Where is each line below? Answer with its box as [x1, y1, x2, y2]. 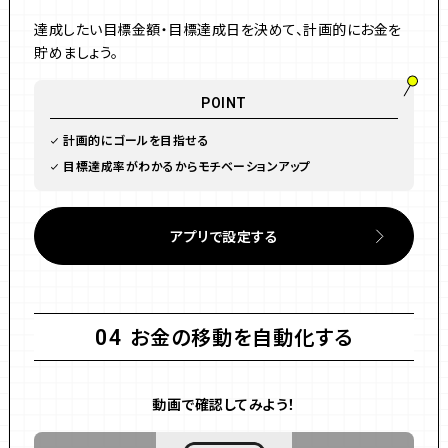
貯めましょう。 [34, 42, 119, 62]
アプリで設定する [170, 226, 278, 246]
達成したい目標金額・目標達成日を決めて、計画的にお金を [34, 19, 402, 39]
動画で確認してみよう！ [152, 394, 296, 414]
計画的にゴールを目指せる [63, 131, 209, 148]
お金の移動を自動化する [130, 321, 353, 351]
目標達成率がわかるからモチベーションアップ [63, 157, 311, 174]
